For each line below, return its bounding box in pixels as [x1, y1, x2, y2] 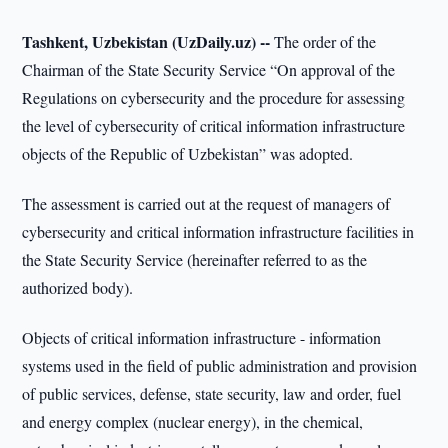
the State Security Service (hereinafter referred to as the [22, 249, 368, 270]
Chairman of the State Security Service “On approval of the [22, 59, 396, 80]
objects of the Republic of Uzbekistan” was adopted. [22, 143, 354, 164]
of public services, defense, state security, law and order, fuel [22, 383, 402, 404]
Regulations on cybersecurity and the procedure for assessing [22, 87, 406, 108]
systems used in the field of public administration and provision [22, 355, 418, 376]
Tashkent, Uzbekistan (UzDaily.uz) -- [22, 30, 271, 53]
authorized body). [22, 277, 134, 298]
